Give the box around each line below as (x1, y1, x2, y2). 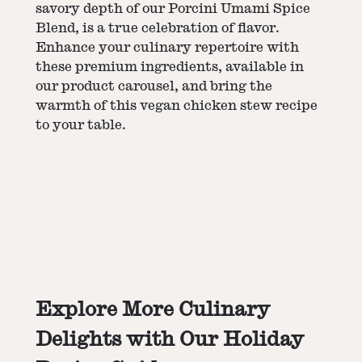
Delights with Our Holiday (36, 329, 304, 349)
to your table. (36, 118, 126, 132)
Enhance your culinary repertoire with (36, 40, 299, 54)
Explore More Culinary (36, 299, 270, 319)
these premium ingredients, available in (36, 60, 304, 74)
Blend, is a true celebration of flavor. (36, 21, 280, 35)
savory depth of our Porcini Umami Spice (36, 2, 310, 15)
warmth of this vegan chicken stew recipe (36, 99, 318, 112)
